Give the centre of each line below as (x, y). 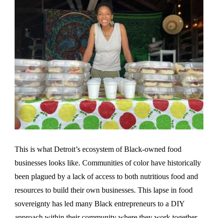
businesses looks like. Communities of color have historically (108, 163)
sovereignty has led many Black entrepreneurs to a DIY (100, 203)
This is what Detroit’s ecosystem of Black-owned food (98, 149)
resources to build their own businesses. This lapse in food (104, 190)
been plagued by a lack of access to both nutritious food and (106, 176)
